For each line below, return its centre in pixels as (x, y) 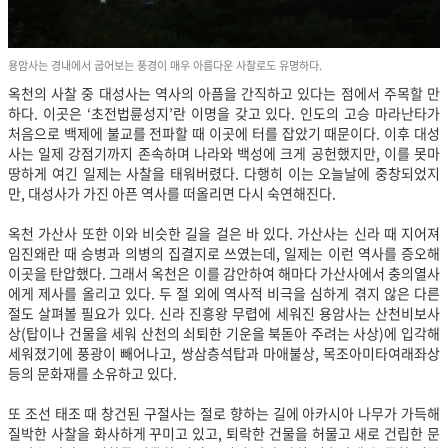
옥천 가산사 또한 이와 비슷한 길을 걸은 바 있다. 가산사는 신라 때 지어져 (224, 232)
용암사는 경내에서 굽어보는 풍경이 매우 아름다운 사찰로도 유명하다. (166, 65)
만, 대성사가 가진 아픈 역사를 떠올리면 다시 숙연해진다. (173, 192)
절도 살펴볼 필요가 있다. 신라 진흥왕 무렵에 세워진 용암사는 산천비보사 (224, 312)
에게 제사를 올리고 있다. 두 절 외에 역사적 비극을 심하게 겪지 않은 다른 (224, 292)
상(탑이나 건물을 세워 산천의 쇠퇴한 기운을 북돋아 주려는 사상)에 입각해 (224, 332)
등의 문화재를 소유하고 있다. (94, 372)
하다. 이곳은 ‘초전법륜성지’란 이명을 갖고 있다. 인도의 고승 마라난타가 (224, 112)
